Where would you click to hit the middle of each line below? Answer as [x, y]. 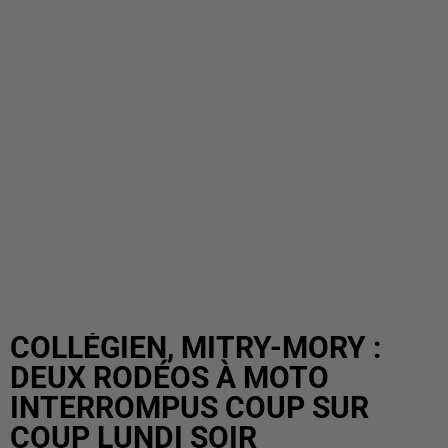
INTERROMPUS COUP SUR [189, 407]
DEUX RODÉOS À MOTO [169, 377]
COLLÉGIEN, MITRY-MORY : [195, 347]
